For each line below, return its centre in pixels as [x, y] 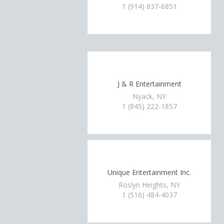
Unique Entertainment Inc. [149, 172]
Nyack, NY [149, 96]
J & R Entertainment [149, 83]
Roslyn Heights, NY [149, 185]
